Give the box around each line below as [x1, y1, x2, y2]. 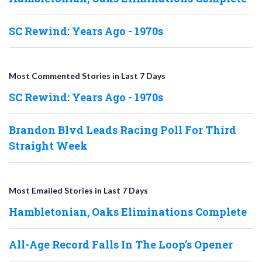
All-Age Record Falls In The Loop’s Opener [9, 237, 233, 252]
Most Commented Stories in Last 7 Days [9, 71, 166, 81]
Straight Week [9, 139, 88, 153]
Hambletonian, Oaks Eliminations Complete [9, 205, 247, 219]
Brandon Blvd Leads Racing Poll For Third [9, 123, 236, 137]
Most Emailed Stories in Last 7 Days [9, 185, 148, 196]
